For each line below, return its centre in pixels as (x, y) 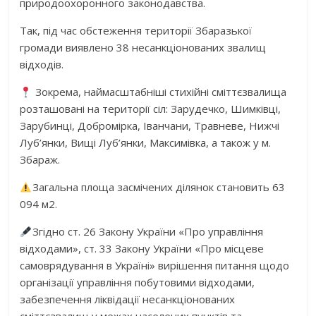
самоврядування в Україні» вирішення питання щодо (155, 266)
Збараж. (40, 160)
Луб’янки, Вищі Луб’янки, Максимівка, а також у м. (146, 143)
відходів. (42, 65)
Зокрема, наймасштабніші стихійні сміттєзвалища (159, 92)
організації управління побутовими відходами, (138, 282)
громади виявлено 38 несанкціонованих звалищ (143, 48)
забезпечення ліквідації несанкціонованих (128, 299)
